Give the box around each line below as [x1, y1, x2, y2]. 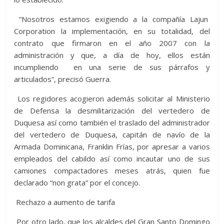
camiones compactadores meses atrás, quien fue [14, 165, 210, 176]
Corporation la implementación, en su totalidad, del [14, 26, 210, 36]
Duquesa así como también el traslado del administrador [14, 117, 210, 128]
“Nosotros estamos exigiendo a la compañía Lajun [14, 14, 210, 24]
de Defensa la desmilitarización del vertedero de [14, 105, 210, 116]
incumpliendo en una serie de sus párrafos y [14, 62, 210, 72]
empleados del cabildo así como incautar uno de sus [14, 153, 210, 164]
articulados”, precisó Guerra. [14, 74, 111, 84]
